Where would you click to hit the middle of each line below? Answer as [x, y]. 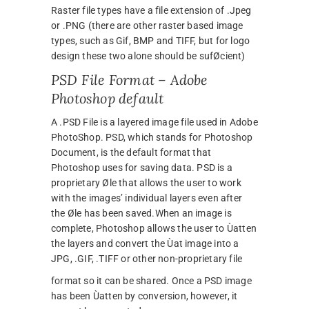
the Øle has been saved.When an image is [141, 213]
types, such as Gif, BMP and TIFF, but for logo [151, 41]
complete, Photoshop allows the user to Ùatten [154, 229]
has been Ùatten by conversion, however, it [144, 296]
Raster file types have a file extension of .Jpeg [151, 11]
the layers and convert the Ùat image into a [145, 244]
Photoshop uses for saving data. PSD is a [142, 168]
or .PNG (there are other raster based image [147, 26]
